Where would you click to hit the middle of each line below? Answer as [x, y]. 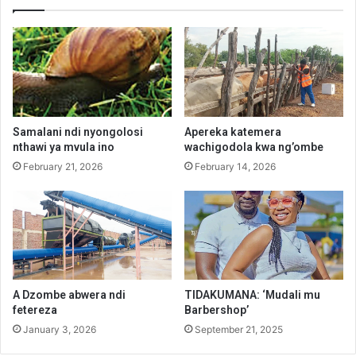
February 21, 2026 [63, 166]
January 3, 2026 [60, 330]
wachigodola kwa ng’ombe [254, 147]
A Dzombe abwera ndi [69, 295]
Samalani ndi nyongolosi [78, 132]
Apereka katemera [233, 132]
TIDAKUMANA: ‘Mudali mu [252, 295]
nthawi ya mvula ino [64, 147]
